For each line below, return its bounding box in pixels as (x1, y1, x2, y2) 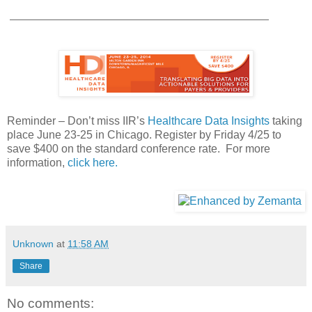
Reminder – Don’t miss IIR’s (7, 115, 148, 127)
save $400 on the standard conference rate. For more (7, 143, 270, 155)
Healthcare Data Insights (148, 115, 270, 127)
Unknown (13, 238, 54, 250)
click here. (68, 157, 118, 169)
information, (7, 157, 68, 169)
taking (270, 115, 302, 127)
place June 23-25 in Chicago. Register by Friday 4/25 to (7, 129, 281, 141)
